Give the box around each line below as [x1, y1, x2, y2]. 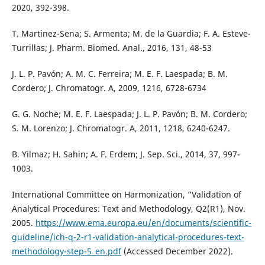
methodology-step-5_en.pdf [11, 245, 121, 257]
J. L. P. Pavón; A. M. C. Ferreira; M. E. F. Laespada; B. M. [11, 67, 228, 79]
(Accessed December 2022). [121, 245, 233, 257]
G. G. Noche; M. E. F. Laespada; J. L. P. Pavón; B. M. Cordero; [11, 108, 247, 119]
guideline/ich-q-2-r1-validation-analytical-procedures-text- [11, 231, 244, 243]
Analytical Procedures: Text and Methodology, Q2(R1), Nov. [11, 202, 245, 214]
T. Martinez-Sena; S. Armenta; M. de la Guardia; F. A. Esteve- [11, 27, 251, 39]
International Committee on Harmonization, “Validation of [11, 188, 241, 200]
